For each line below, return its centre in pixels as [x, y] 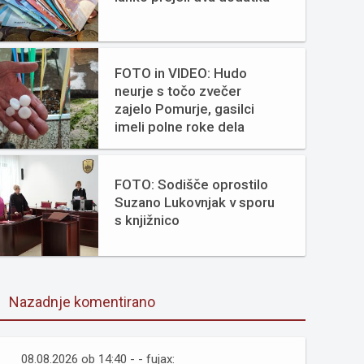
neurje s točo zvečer [178, 91]
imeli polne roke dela [180, 127]
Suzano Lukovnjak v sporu [195, 202]
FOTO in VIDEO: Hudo [181, 73]
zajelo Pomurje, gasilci [184, 109]
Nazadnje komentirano [82, 302]
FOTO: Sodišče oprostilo [191, 184]
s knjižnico [147, 220]
